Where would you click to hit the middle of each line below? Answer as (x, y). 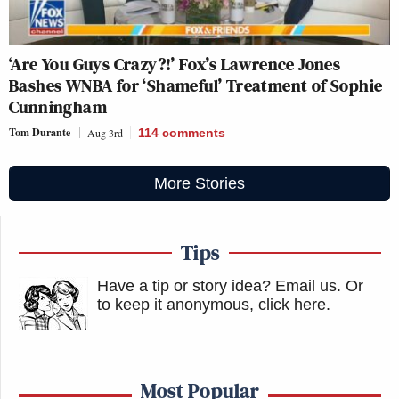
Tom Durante (40, 132)
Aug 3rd (105, 133)
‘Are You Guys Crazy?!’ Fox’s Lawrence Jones (175, 64)
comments (194, 133)
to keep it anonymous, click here (212, 305)
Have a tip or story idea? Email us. (219, 286)
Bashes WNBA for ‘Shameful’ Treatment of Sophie (196, 85)
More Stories (199, 183)
